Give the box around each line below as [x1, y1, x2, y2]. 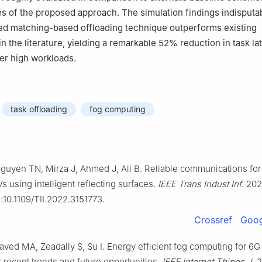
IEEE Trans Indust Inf [158, 178, 242, 190]
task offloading [11, 104, 67, 115]
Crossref [194, 214, 232, 226]
